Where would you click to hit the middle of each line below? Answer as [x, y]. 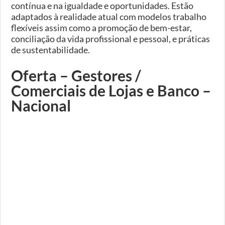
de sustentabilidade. [51, 49]
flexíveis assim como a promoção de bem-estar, [102, 27]
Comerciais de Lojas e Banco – [111, 90]
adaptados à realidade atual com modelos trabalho [109, 16]
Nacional [41, 105]
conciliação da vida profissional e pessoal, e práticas [111, 38]
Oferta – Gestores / [76, 75]
